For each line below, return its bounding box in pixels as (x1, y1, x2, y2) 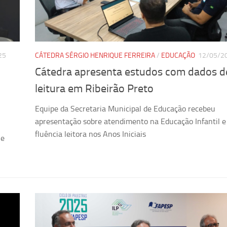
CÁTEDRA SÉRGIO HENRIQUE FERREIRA (35, 51, 155, 60)
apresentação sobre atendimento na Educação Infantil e (35, 116, 226, 126)
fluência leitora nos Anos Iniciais (35, 129, 146, 139)
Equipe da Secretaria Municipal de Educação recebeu (35, 103, 215, 113)
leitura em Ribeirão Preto (35, 82, 154, 95)
